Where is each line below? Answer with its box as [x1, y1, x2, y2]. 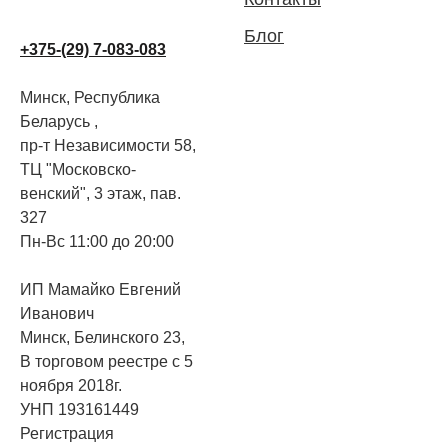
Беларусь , [20, 113, 98, 131]
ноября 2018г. [20, 377, 122, 395]
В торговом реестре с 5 [20, 353, 193, 371]
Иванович [20, 305, 94, 323]
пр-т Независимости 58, [20, 137, 196, 155]
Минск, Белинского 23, [20, 329, 185, 347]
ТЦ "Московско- [20, 161, 136, 179]
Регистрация [20, 425, 114, 443]
